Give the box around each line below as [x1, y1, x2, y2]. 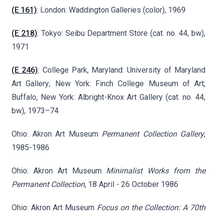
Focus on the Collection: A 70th [97, 203, 205, 213]
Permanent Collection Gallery [102, 129, 204, 139]
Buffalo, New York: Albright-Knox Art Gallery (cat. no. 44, [12, 93, 205, 102]
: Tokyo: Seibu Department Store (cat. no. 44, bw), [37, 29, 205, 38]
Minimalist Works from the [106, 166, 206, 176]
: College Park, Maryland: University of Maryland [38, 65, 206, 75]
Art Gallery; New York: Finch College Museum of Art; [12, 79, 205, 89]
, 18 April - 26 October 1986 [85, 180, 178, 189]
